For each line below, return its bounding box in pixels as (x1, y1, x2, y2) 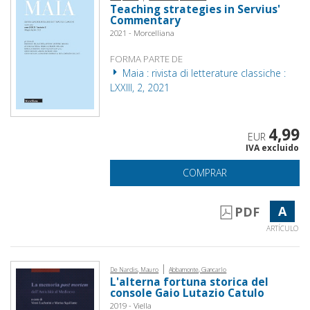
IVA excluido (245, 141, 299, 154)
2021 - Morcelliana (110, 27, 175, 38)
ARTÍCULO (266, 223, 298, 233)
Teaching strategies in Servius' (110, 1, 281, 17)
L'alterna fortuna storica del (110, 274, 269, 289)
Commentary (110, 12, 181, 28)
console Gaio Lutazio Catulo (110, 285, 265, 300)
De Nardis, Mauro (110, 264, 159, 274)
